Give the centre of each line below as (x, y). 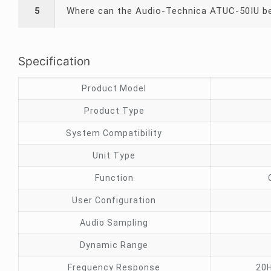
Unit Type (114, 155)
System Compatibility (114, 133)
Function (114, 178)
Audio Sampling (114, 223)
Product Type (114, 111)
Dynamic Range (114, 245)
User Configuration (114, 200)
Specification (54, 61)
